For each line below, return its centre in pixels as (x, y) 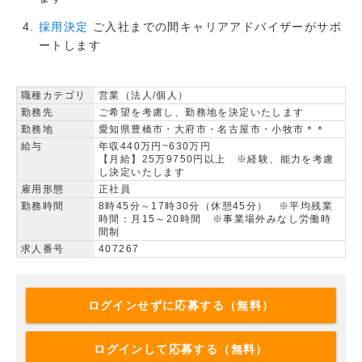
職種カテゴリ (54, 96)
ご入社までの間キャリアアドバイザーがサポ (215, 27)
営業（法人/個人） (144, 96)
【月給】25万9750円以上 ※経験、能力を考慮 (217, 160)
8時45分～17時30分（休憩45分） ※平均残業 (216, 206)
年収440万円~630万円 (155, 147)
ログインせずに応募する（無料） (181, 305)
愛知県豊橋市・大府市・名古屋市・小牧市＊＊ (213, 130)
